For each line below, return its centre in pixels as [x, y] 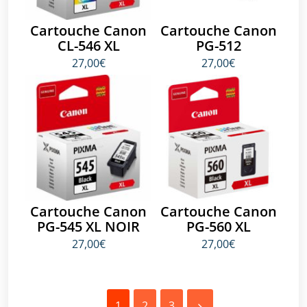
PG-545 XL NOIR [89, 226]
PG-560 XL [218, 226]
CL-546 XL [88, 46]
